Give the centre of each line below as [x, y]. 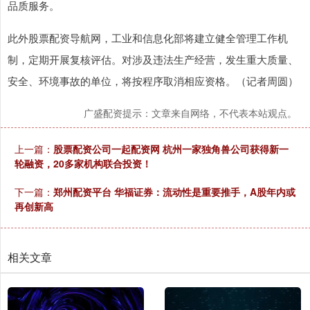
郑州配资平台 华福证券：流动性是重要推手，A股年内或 [174, 192]
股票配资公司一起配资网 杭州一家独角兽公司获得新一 [171, 149]
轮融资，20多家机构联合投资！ [83, 164]
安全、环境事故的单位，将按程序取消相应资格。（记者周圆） [153, 81]
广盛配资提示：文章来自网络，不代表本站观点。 [190, 113]
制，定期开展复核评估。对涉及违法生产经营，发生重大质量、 [153, 60]
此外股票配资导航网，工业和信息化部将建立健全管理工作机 [148, 38]
